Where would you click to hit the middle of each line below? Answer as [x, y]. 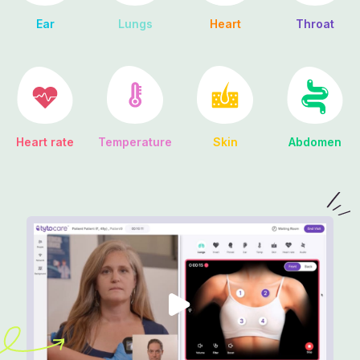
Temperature [135, 142]
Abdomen [315, 141]
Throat [315, 24]
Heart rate [45, 141]
